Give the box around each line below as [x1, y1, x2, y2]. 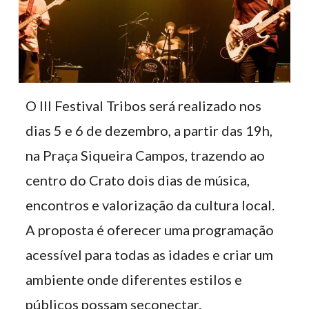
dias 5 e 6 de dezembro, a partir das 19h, [26, 122, 273, 139]
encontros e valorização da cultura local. [26, 197, 275, 213]
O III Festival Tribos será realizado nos [26, 97, 262, 114]
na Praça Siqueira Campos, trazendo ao [26, 147, 266, 163]
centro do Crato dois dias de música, [26, 172, 250, 188]
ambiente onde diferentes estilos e [26, 271, 243, 288]
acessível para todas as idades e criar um [26, 246, 274, 263]
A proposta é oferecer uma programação [26, 221, 275, 238]
